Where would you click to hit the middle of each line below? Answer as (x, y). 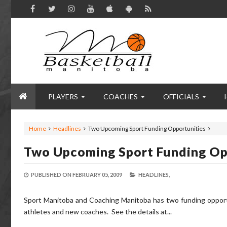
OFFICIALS (181, 97)
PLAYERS (63, 97)
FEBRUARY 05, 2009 (97, 175)
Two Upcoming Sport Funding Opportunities (147, 128)
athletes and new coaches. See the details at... (98, 212)
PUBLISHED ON (51, 175)
